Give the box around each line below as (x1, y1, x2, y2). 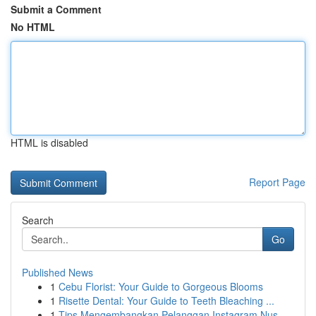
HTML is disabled (11, 135, 88, 150)
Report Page (249, 175, 305, 189)
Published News (22, 265, 93, 279)
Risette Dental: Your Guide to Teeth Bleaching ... (59, 293, 274, 308)
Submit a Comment (11, 2, 102, 16)
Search (22, 213, 54, 227)
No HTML (11, 20, 55, 34)
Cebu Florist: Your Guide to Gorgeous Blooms (59, 279, 263, 293)
